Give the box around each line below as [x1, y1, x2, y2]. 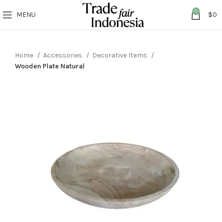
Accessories [43, 51, 84, 59]
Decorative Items [92, 51, 149, 59]
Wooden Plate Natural [15, 62, 85, 70]
